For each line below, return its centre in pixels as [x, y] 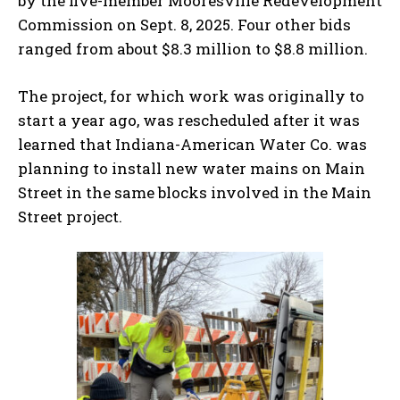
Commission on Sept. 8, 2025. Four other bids [184, 24]
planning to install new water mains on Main [192, 168]
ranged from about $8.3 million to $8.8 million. [193, 48]
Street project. [70, 216]
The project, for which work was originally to [191, 96]
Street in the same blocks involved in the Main [195, 192]
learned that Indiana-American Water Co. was [192, 144]
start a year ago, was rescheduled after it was [189, 120]
